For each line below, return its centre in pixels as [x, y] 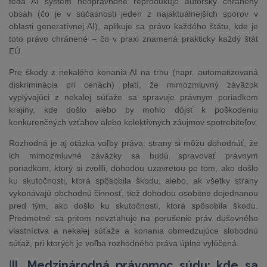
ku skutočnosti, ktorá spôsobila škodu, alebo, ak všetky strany [133, 181]
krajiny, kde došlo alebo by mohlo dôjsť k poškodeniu [133, 110]
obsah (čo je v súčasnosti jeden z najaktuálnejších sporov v [133, 14]
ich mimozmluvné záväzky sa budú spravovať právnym [133, 156]
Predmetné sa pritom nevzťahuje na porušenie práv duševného [133, 218]
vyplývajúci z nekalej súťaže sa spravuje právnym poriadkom [133, 97]
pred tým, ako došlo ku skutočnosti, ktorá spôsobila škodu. [133, 206]
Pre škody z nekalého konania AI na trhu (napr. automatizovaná [133, 72]
